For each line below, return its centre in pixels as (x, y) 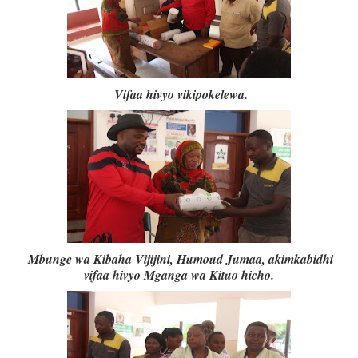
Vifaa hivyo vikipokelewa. (179, 95)
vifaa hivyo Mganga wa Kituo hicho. (179, 275)
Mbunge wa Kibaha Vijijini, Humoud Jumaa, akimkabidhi (181, 259)
